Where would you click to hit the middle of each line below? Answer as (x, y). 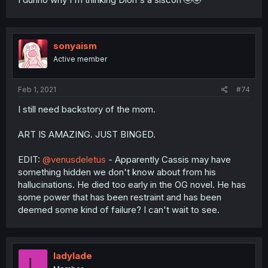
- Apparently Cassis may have (168, 159)
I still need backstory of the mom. (87, 109)
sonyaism (75, 45)
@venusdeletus (74, 159)
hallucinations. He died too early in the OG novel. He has (132, 185)
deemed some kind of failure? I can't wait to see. (119, 210)
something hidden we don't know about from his (117, 172)
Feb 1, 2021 (37, 89)
